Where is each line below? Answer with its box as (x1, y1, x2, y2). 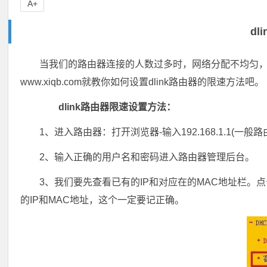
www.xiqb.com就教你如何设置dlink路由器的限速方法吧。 (20, 77, 265, 87)
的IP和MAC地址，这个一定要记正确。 (20, 195, 185, 205)
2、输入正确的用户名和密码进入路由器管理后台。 (39, 152, 255, 162)
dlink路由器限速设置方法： (39, 102, 176, 112)
